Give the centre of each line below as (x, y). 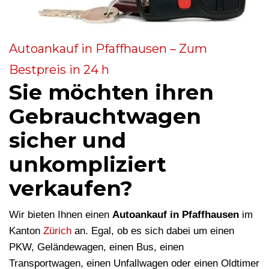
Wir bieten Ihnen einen (61, 215)
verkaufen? (71, 189)
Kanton (26, 231)
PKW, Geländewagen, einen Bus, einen (96, 247)
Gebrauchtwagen (105, 116)
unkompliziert (88, 165)
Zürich (57, 231)
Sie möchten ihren (111, 92)
